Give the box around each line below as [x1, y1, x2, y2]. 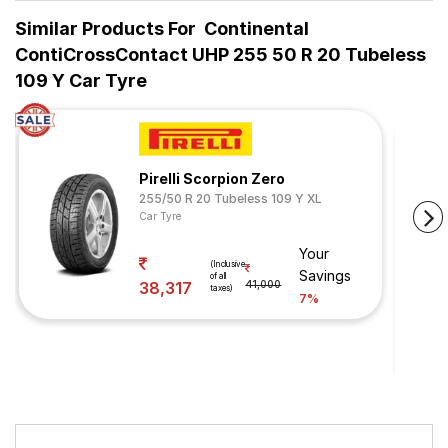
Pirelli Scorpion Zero [139, 170, 285, 187]
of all [210, 271, 226, 281]
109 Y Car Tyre [15, 70, 147, 91]
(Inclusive [210, 259, 245, 269]
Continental [204, 18, 309, 39]
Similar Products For [15, 18, 196, 39]
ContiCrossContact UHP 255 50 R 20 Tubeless [15, 44, 426, 65]
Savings [299, 267, 352, 284]
